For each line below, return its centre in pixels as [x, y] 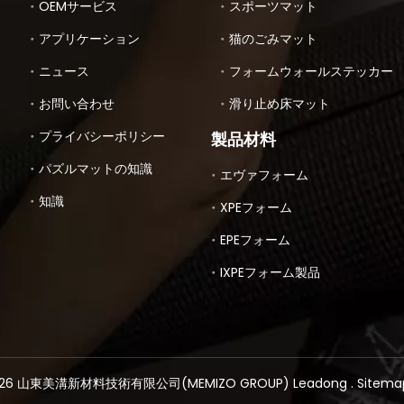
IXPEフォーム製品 [270, 273]
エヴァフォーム [264, 175]
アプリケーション [90, 39]
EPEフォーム [255, 240]
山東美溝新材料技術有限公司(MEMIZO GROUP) [153, 384]
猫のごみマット [273, 39]
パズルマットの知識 [96, 169]
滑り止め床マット [279, 104]
